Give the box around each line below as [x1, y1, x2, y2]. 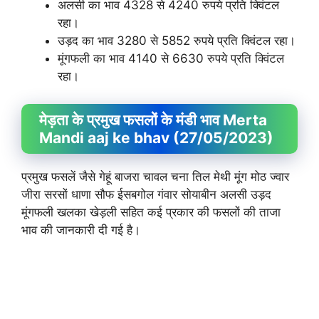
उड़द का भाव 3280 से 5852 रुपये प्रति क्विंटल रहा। [58, 33, 296, 48]
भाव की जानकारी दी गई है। [21, 222, 140, 237]
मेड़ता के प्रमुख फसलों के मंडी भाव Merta [39, 110, 267, 129]
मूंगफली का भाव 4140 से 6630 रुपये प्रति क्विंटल [58, 51, 284, 66]
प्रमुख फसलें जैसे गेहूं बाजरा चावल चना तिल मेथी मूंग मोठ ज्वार [21, 169, 289, 184]
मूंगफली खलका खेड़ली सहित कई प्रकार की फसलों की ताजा [21, 204, 281, 219]
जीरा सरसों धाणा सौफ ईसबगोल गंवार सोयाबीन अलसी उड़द [21, 187, 271, 202]
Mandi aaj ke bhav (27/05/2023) [39, 128, 273, 147]
